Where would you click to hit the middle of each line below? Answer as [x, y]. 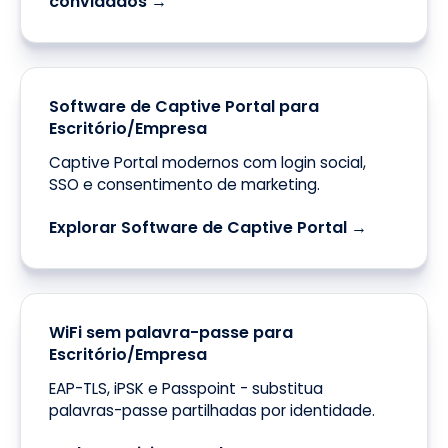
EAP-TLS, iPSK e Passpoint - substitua [186, 388]
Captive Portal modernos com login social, [207, 162]
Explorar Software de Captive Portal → [208, 227]
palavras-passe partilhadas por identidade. [212, 410]
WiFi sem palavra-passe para [171, 332]
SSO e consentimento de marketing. [184, 184]
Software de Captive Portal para [184, 106]
